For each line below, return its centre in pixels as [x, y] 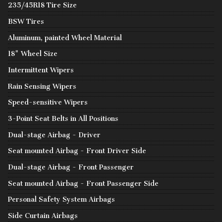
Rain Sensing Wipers [42, 86]
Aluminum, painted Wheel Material [65, 38]
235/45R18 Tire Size [42, 5]
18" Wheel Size [33, 54]
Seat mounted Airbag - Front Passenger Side [83, 183]
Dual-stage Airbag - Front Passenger [71, 167]
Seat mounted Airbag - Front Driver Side [77, 151]
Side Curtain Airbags [43, 216]
